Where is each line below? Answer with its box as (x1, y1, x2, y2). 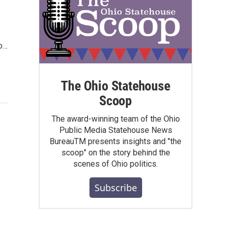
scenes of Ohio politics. (73, 158, 158, 169)
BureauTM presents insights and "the (50, 136, 181, 146)
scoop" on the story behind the (61, 147, 170, 157)
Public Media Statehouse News (59, 125, 172, 135)
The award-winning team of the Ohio (51, 113, 180, 124)
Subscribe (94, 181, 137, 194)
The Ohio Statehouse (61, 78, 170, 94)
